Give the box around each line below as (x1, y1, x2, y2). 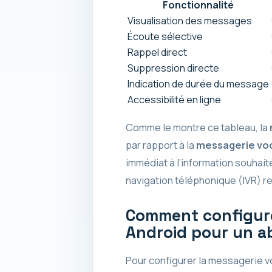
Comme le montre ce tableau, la (125, 120, 270, 134)
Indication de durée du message (127, 76, 269, 90)
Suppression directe (127, 61, 219, 75)
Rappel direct (127, 45, 187, 59)
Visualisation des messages (127, 13, 252, 27)
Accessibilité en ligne (127, 92, 221, 106)
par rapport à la (125, 138, 196, 152)
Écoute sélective (127, 29, 203, 43)
